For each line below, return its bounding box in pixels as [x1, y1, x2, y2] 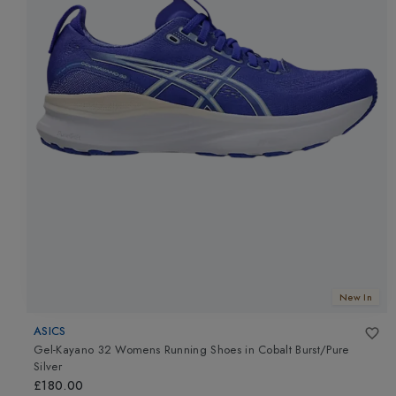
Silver [34, 358, 62, 376]
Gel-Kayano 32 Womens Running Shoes [34, 341, 241, 359]
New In [339, 289, 372, 304]
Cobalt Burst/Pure [258, 341, 349, 359]
